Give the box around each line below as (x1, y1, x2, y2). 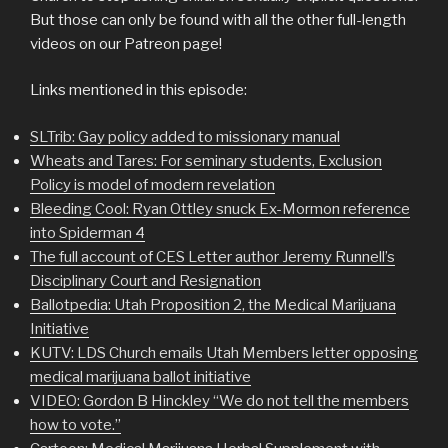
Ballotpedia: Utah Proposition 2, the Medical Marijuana (30, 295, 396, 314)
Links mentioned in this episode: (30, 81, 247, 100)
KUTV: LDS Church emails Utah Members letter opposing (30, 343, 418, 362)
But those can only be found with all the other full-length (30, 10, 406, 29)
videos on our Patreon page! (30, 34, 222, 53)
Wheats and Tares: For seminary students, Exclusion (30, 151, 382, 170)
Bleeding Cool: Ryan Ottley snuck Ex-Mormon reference (30, 199, 410, 218)
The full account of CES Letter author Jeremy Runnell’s (30, 247, 395, 266)
